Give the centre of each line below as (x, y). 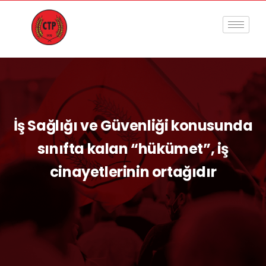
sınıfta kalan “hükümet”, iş (133, 148)
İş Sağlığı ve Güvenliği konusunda (133, 125)
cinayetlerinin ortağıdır (133, 172)
